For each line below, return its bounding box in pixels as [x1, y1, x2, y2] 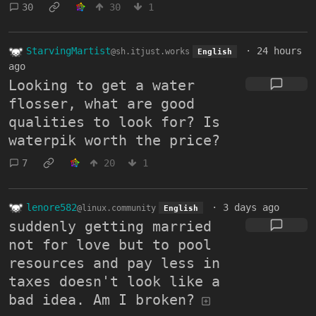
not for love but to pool [8, 236, 212, 254]
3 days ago [222, 201, 279, 213]
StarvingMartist [26, 45, 111, 57]
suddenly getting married [8, 218, 212, 236]
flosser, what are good [8, 95, 195, 112]
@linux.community [77, 202, 156, 213]
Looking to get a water [8, 76, 195, 94]
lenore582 [26, 201, 77, 213]
